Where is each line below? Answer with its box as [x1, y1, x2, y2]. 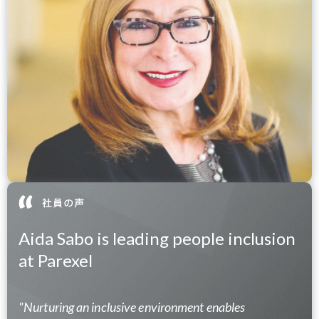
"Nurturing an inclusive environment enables [19, 298, 246, 315]
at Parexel [19, 249, 93, 271]
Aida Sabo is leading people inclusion [19, 227, 296, 249]
